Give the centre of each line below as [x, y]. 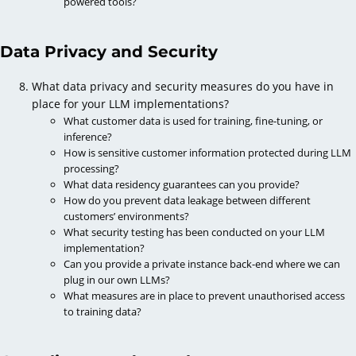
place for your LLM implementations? [130, 103]
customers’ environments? [126, 216]
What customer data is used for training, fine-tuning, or [193, 120]
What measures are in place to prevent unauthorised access [204, 295]
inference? [88, 136]
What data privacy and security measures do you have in [183, 86]
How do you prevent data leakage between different [187, 200]
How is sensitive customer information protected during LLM [207, 152]
